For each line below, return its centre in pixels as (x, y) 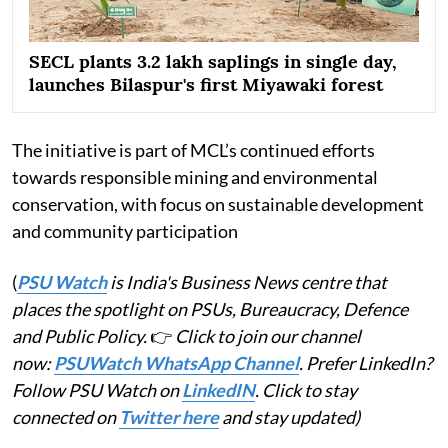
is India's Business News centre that (247, 281)
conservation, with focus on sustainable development (218, 203)
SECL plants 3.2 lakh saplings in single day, (213, 61)
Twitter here (169, 416)
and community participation (125, 230)
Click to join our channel (268, 335)
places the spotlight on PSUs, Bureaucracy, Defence (210, 308)
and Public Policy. (81, 335)
